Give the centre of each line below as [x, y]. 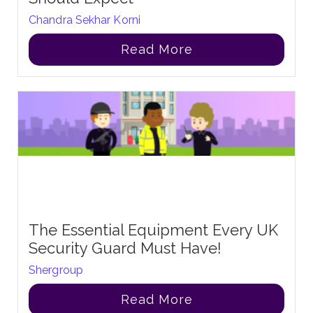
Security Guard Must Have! [125, 248]
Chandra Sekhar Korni [85, 20]
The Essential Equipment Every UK [153, 230]
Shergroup [56, 270]
